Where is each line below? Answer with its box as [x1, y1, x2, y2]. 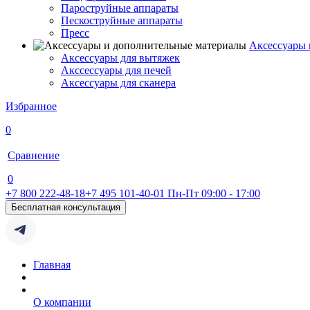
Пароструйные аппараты [61, 2, 179, 14]
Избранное [6, 100, 57, 112]
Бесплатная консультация [11, 202, 120, 212]
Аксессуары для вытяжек [61, 52, 180, 64]
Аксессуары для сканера [61, 77, 176, 89]
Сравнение [8, 149, 60, 161]
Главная [33, 259, 71, 271]
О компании [33, 296, 91, 308]
